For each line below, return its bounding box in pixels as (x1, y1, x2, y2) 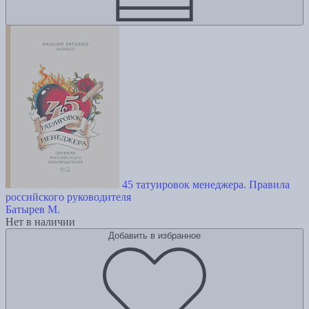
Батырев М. (6, 203, 60, 215)
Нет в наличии (6, 215, 75, 228)
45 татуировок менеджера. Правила (122, 178, 290, 190)
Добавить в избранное (108, 230, 201, 241)
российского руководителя (6, 190, 131, 203)
